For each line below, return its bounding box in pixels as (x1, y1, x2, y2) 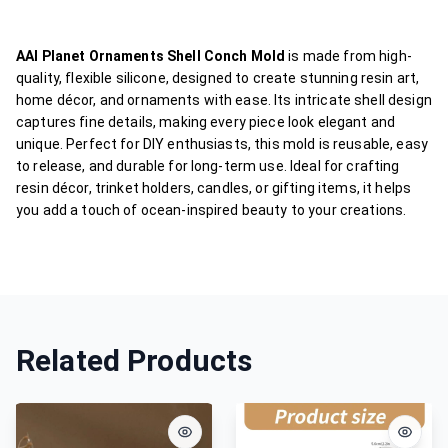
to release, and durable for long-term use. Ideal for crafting (16, 158, 400, 174)
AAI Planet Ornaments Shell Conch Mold (16, 48, 286, 64)
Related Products (16, 343, 253, 378)
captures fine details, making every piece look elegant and (16, 114, 396, 130)
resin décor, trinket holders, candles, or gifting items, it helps (16, 180, 412, 196)
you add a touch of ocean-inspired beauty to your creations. (16, 202, 407, 218)
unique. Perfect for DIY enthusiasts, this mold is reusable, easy (16, 136, 428, 152)
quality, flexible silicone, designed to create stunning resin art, (16, 70, 420, 86)
